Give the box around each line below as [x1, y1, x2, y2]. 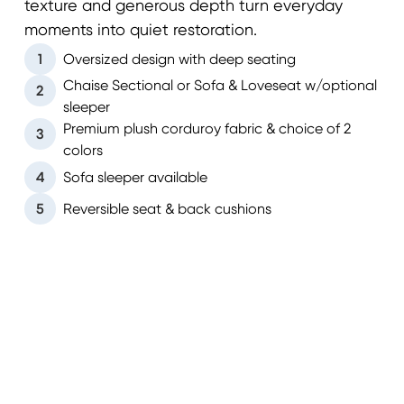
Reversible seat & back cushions [62, 201, 271, 216]
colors [62, 143, 103, 158]
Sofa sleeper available [62, 170, 207, 185]
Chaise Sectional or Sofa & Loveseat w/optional [62, 78, 377, 93]
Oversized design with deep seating [62, 51, 296, 67]
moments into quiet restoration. [23, 23, 257, 39]
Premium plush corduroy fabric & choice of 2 [62, 122, 351, 136]
